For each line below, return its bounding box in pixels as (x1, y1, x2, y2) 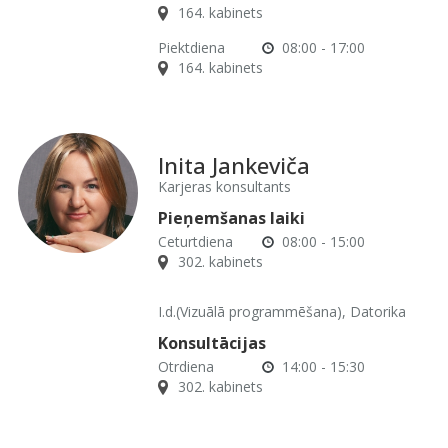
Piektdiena (157, 38, 225, 57)
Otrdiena (157, 357, 214, 376)
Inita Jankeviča (157, 150, 310, 180)
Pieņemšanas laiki (157, 207, 305, 229)
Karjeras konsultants (157, 177, 291, 196)
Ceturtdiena (157, 232, 233, 251)
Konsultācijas (157, 332, 266, 354)
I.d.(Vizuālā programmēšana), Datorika (157, 302, 406, 321)
